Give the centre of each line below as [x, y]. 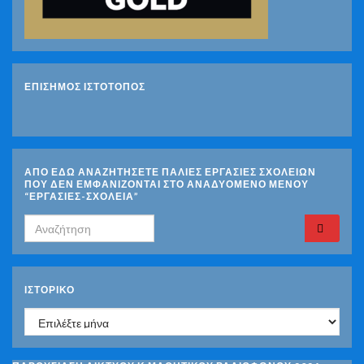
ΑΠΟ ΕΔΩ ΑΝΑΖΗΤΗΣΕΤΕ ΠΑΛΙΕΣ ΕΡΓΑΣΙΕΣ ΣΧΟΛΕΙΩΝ [170, 172]
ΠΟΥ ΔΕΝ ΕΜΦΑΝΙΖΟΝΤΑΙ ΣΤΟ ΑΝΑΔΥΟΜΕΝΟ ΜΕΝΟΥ [167, 184]
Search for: [57, 223]
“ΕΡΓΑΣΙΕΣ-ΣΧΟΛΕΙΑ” [82, 197]
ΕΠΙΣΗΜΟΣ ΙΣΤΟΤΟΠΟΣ [85, 87]
